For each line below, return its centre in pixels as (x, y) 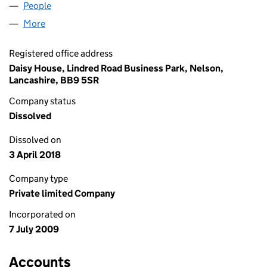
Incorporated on (42, 214)
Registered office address (61, 53)
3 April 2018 (35, 155)
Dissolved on (35, 140)
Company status (42, 101)
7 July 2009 (34, 229)
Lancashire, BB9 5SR (54, 80)
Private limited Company (62, 193)
